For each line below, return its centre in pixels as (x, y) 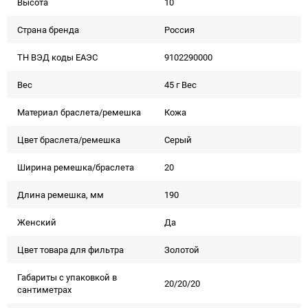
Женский (37, 222)
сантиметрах (44, 289)
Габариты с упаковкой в (67, 277)
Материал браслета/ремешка (79, 112)
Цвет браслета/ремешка (69, 140)
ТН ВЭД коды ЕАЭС (57, 57)
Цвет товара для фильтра (70, 250)
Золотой (182, 250)
